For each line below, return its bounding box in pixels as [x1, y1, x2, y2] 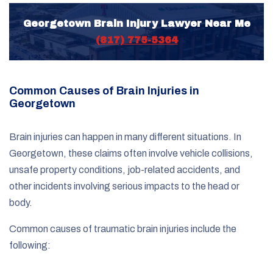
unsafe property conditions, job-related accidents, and [9, 164, 240, 175]
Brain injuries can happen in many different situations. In [9, 131, 241, 142]
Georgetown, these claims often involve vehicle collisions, [9, 147, 253, 158]
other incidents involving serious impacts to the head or [9, 180, 239, 191]
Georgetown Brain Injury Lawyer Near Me [23, 18, 250, 29]
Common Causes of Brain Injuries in [9, 84, 199, 97]
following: [9, 239, 51, 250]
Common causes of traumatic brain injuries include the [9, 223, 236, 234]
